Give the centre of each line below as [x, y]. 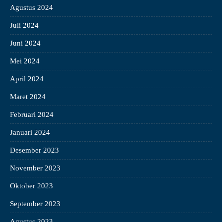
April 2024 [27, 79]
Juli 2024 [24, 26]
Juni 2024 [25, 43]
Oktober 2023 [31, 186]
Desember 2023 [34, 150]
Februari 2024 [32, 115]
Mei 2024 [25, 61]
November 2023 [35, 168]
